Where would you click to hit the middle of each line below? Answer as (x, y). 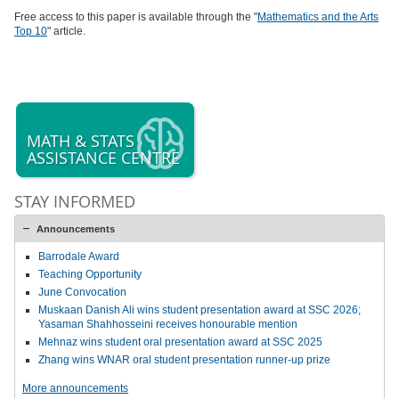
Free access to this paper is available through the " (136, 17)
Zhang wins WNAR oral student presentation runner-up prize (184, 360)
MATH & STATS (81, 141)
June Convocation (82, 292)
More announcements (75, 388)
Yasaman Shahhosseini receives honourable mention (168, 324)
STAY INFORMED (75, 201)
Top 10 (31, 31)
